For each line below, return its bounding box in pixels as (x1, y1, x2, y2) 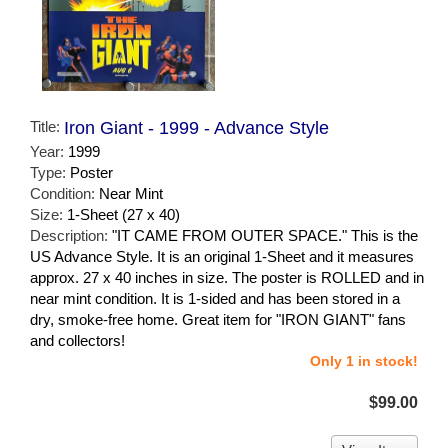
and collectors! (30, 331, 125, 349)
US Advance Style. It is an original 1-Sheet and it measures (30, 247, 414, 265)
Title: (30, 117, 64, 135)
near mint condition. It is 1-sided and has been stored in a (30, 289, 400, 307)
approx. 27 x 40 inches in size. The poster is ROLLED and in (30, 268, 424, 286)
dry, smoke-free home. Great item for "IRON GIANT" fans (30, 310, 406, 328)
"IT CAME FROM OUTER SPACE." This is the (112, 226, 418, 244)
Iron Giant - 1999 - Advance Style (64, 117, 329, 138)
